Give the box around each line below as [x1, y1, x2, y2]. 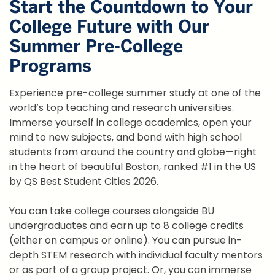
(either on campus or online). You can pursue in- [9, 233, 242, 248]
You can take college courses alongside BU [9, 204, 214, 219]
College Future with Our [9, 15, 209, 38]
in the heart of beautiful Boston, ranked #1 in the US [9, 160, 256, 174]
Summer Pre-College [9, 35, 183, 58]
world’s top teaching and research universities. [9, 101, 234, 115]
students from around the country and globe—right [9, 145, 257, 160]
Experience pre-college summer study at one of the [9, 86, 261, 101]
